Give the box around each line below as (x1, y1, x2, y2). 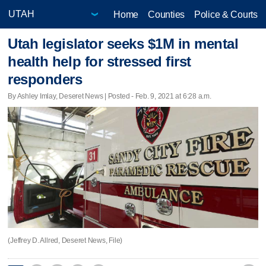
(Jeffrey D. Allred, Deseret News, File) (8, 236, 123, 245)
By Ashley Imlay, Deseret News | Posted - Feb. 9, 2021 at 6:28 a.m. (8, 91, 211, 100)
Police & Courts (194, 9, 258, 20)
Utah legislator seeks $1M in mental (8, 36, 239, 52)
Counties (148, 9, 185, 20)
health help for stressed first (8, 53, 191, 70)
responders (8, 71, 83, 88)
